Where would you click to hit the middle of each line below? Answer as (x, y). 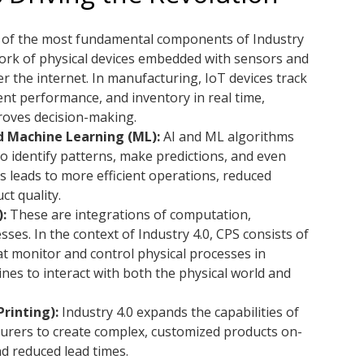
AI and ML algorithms (227, 136)
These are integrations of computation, (129, 214)
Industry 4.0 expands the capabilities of (179, 312)
